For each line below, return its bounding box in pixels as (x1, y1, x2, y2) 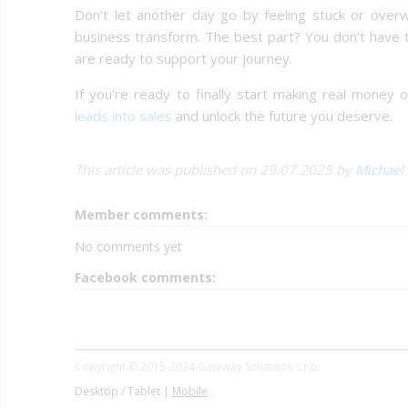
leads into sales (75, 106, 172, 125)
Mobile (172, 382, 208, 399)
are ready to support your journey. (75, 48, 292, 67)
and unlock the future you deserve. (172, 106, 393, 125)
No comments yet (75, 237, 182, 255)
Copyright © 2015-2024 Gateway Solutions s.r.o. (75, 358, 321, 374)
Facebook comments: (75, 268, 216, 286)
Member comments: (75, 205, 208, 223)
